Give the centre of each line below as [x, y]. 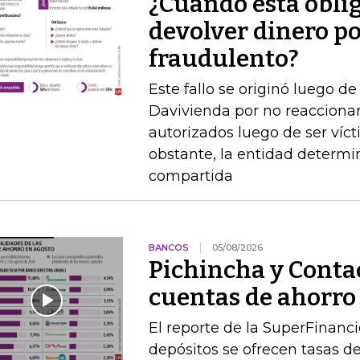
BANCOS [168, 247]
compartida [190, 176]
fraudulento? [223, 59]
